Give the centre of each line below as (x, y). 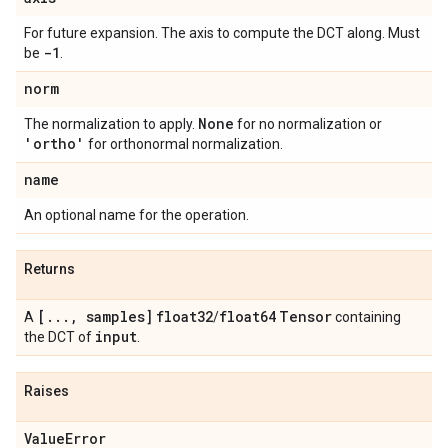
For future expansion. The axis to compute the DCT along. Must (222, 33)
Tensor (305, 316)
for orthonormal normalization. (184, 144)
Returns (49, 269)
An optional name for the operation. (136, 215)
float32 (184, 316)
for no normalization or (308, 124)
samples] (115, 316)
